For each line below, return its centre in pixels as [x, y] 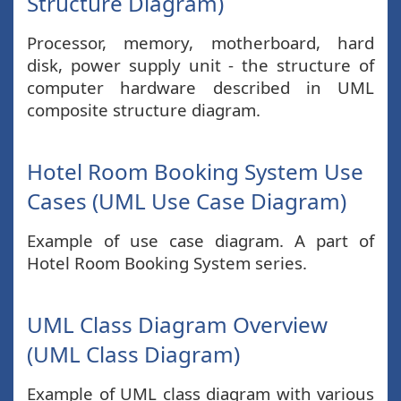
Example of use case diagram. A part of [200, 240]
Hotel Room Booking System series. [167, 263]
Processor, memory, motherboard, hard [200, 43]
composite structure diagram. [144, 110]
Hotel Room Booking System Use [195, 171]
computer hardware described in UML [200, 87]
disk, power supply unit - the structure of [200, 65]
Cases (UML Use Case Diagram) [187, 201]
